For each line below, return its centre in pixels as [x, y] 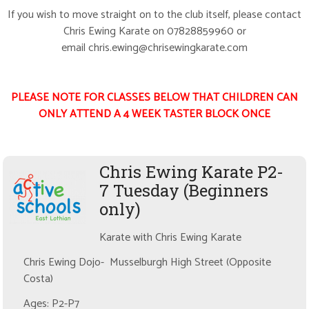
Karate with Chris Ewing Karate [171, 238]
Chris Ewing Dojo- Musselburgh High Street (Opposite [148, 263]
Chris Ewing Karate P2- [192, 172]
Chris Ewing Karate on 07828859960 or [154, 32]
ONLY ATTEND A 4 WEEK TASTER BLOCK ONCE [154, 114]
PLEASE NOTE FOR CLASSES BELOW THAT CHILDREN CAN [154, 98]
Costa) [39, 279]
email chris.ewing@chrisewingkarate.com [154, 48]
